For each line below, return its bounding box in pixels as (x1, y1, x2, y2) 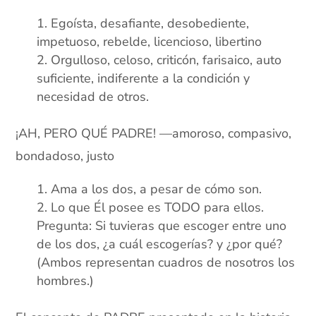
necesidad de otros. (37, 88, 150, 106)
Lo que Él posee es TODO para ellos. (51, 199, 265, 217)
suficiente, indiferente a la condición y (37, 70, 250, 87)
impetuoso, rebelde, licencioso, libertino (37, 33, 262, 51)
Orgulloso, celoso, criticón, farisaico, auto (51, 51, 282, 69)
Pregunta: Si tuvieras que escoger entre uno (37, 217, 287, 235)
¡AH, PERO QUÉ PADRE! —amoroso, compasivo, (16, 125, 292, 142)
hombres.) (37, 272, 95, 290)
